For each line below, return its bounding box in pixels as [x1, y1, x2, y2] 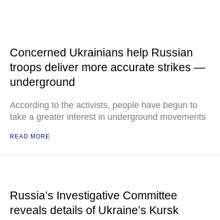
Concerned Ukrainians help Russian [10, 46, 193, 59]
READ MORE [10, 133, 50, 140]
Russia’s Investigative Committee [10, 189, 177, 202]
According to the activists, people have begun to [10, 100, 197, 110]
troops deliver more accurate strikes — [10, 61, 205, 74]
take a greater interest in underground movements [10, 112, 206, 122]
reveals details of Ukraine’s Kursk [10, 204, 179, 217]
